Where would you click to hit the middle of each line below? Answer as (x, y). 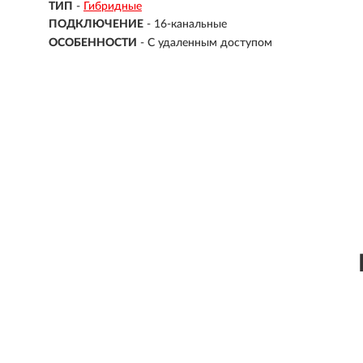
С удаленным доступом (210, 43)
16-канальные (190, 25)
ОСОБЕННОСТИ (93, 43)
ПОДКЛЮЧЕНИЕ (96, 25)
